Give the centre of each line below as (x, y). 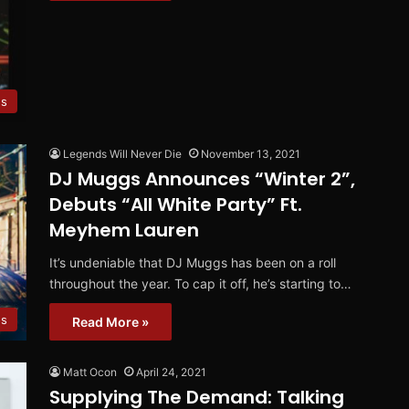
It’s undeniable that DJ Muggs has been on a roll (193, 263)
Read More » (110, 322)
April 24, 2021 (171, 372)
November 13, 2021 (251, 154)
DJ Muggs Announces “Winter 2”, (202, 179)
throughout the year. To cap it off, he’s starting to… (200, 284)
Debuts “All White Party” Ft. (176, 205)
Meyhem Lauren (124, 231)
